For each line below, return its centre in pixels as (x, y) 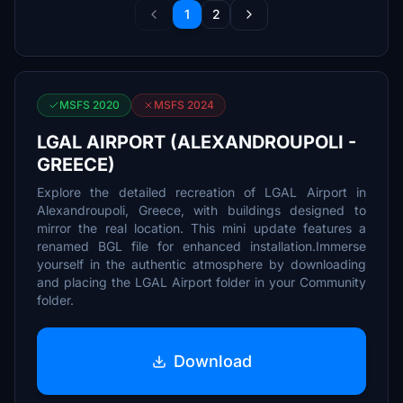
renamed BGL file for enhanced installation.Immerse (201, 246)
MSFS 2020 (90, 105)
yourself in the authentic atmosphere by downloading (201, 264)
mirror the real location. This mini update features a (201, 228)
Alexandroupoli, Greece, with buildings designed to (201, 210)
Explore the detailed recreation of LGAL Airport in (201, 192)
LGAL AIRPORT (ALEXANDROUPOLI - (197, 142)
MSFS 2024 (184, 105)
